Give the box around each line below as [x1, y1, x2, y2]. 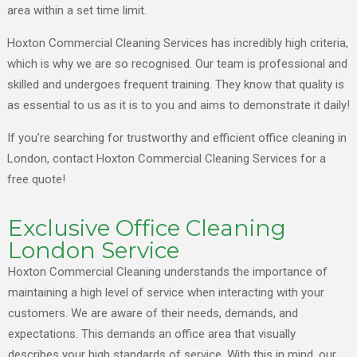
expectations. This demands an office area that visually [8, 327, 296, 342]
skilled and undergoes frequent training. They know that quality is [7, 77, 344, 92]
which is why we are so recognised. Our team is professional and [7, 57, 347, 72]
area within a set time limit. [7, 3, 147, 18]
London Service [8, 237, 179, 265]
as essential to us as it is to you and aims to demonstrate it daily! [7, 98, 350, 113]
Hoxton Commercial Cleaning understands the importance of [8, 265, 328, 280]
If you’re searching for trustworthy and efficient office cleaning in [7, 131, 347, 146]
